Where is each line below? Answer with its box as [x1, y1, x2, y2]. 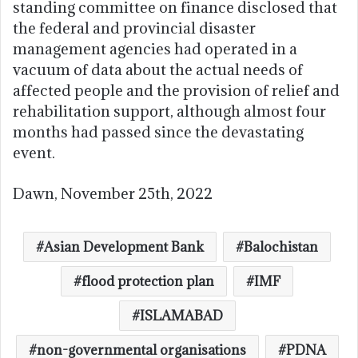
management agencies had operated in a [13, 39, 297, 59]
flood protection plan [82, 272, 214, 291]
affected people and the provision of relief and [13, 81, 340, 101]
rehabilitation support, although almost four [13, 101, 326, 121]
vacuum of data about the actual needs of [13, 60, 303, 80]
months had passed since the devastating [13, 122, 304, 142]
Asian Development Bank [44, 238, 204, 257]
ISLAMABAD [139, 307, 223, 325]
